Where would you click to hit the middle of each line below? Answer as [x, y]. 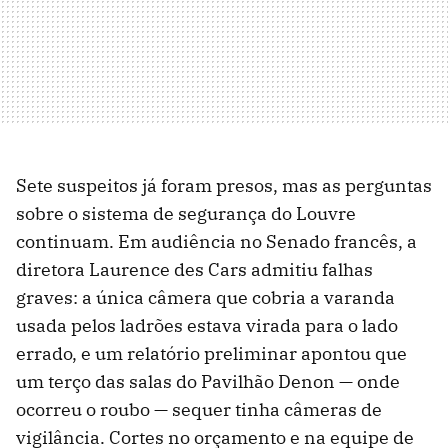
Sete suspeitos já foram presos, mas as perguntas [224, 186]
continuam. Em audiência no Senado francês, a [216, 242]
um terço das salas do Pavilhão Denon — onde [208, 382]
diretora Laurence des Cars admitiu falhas [194, 270]
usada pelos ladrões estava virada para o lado [207, 326]
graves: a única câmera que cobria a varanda [205, 298]
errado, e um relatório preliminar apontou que [211, 354]
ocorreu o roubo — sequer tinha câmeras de [199, 410]
